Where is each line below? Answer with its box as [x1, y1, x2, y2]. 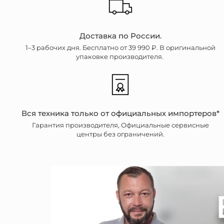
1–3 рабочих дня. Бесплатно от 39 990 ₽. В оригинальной [25, 44, 216, 52]
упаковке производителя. [76, 53, 165, 61]
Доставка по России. [79, 30, 162, 40]
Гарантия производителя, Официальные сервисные [32, 121, 209, 129]
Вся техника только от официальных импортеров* [21, 108, 220, 118]
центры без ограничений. [76, 130, 165, 138]
